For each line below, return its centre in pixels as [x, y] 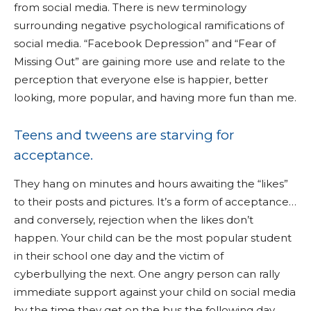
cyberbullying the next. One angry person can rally [147, 274]
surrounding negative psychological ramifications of [149, 25]
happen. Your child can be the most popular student [153, 238]
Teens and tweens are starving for [124, 135]
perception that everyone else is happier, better [141, 79]
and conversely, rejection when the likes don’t [134, 220]
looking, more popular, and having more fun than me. [155, 98]
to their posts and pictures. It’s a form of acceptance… [155, 202]
